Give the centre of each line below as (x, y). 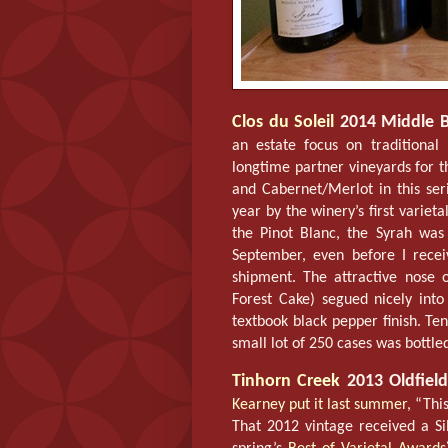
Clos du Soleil (283, 123)
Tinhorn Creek (286, 381)
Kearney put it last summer (320, 404)
